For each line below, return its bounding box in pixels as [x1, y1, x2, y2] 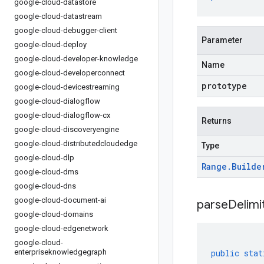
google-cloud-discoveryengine [14, 125, 119, 134]
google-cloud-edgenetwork [14, 224, 108, 233]
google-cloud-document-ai [14, 196, 106, 204]
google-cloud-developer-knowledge [14, 54, 138, 63]
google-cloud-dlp [14, 153, 74, 162]
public [211, 247, 239, 259]
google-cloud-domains [14, 210, 93, 219]
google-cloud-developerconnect [14, 68, 125, 77]
